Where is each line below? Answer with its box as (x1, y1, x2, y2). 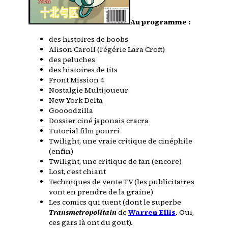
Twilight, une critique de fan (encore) (49, 156, 182, 166)
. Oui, (176, 207, 194, 217)
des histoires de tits (49, 64, 118, 75)
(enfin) (49, 146, 73, 156)
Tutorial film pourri (49, 125, 120, 136)
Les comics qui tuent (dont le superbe (49, 196, 181, 207)
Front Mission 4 (49, 74, 104, 85)
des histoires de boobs (49, 34, 128, 44)
